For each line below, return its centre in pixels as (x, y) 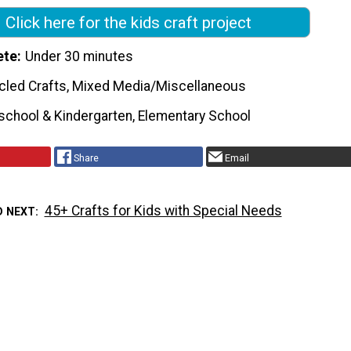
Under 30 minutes (80, 57)
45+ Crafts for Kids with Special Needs (163, 210)
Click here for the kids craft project (128, 22)
